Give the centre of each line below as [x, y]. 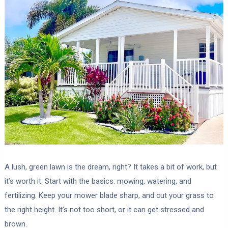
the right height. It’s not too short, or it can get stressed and [104, 209]
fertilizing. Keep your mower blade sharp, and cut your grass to [109, 195]
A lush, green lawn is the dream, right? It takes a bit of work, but [110, 167]
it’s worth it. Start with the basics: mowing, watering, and [98, 181]
